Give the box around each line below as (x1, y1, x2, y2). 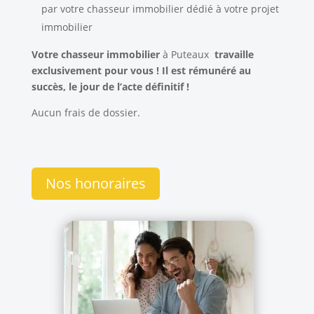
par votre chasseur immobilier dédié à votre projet (41, 1, 279, 15)
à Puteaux (162, 47, 214, 61)
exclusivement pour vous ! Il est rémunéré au (31, 63, 251, 77)
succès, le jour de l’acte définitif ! (31, 79, 189, 93)
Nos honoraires (45, 173, 146, 193)
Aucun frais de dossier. (31, 105, 140, 119)
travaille (214, 47, 254, 61)
